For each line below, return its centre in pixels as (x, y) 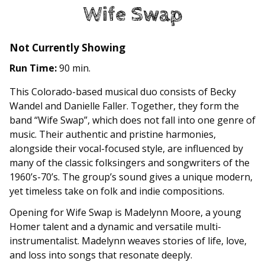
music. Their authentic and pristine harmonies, (113, 135)
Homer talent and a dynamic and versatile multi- (115, 227)
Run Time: (33, 68)
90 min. (74, 68)
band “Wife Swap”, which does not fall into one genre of (132, 120)
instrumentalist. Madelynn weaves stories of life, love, (128, 241)
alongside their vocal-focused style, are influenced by (126, 149)
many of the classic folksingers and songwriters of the (130, 163)
